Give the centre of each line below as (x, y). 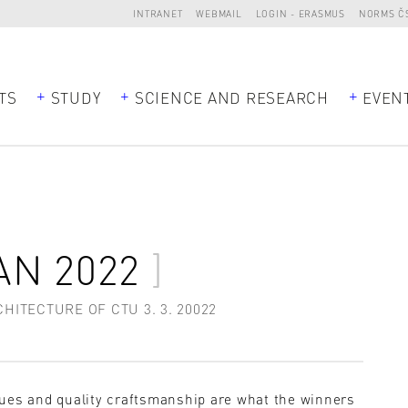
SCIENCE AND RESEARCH (231, 97)
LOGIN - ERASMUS (300, 13)
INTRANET (158, 13)
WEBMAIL (219, 13)
